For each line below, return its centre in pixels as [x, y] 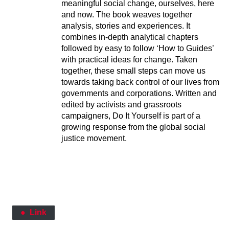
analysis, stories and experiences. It [126, 26]
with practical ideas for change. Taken [129, 59]
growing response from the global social [133, 127]
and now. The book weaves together [127, 14]
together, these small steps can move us [133, 71]
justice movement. [94, 138]
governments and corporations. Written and [139, 93]
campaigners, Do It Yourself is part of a [131, 116]
